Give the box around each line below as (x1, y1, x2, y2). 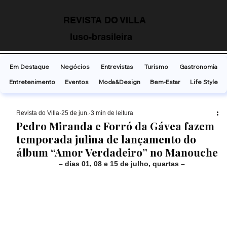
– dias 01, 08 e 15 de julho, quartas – (58, 160, 185, 168)
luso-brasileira (70, 31, 133, 42)
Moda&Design (98, 78, 140, 86)
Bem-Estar (149, 78, 180, 86)
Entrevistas (101, 63, 133, 71)
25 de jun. (61, 109, 89, 117)
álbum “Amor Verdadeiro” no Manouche (16, 145, 218, 160)
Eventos (65, 78, 89, 86)
